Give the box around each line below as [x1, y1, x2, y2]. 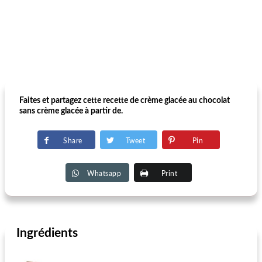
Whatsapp [87, 170, 121, 177]
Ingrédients [16, 227, 78, 239]
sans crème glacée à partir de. [19, 107, 123, 115]
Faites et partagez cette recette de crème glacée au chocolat [19, 96, 230, 105]
